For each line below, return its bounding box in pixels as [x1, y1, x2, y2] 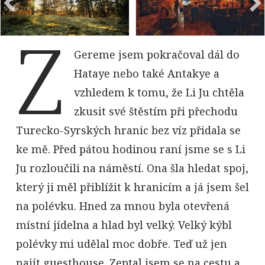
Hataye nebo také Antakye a [73, 66, 219, 80]
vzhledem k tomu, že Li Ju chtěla [73, 85, 244, 99]
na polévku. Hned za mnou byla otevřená [15, 198, 230, 213]
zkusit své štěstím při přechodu [73, 104, 238, 118]
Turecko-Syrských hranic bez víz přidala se [15, 122, 241, 137]
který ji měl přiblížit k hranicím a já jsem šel [15, 179, 249, 194]
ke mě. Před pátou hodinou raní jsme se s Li [15, 141, 245, 156]
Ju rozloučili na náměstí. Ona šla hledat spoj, [15, 160, 248, 175]
